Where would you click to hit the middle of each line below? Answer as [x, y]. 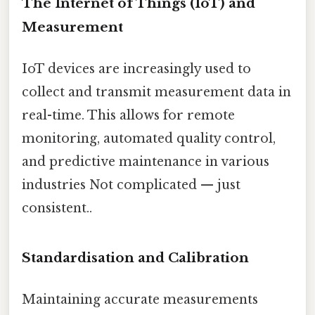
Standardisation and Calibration [135, 257]
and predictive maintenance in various [146, 161]
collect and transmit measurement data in [156, 92]
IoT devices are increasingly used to [136, 69]
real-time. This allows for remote [128, 115]
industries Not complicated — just [131, 185]
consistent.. [57, 208]
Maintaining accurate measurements [140, 300]
